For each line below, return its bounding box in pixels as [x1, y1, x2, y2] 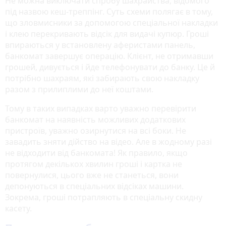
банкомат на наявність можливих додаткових [5, 114, 186, 125]
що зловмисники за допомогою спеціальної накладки [5, 17, 218, 28]
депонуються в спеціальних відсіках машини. [5, 180, 184, 192]
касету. [5, 202, 32, 214]
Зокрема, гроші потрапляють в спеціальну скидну [5, 191, 202, 203]
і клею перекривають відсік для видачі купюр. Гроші [5, 28, 209, 39]
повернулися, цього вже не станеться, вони [5, 169, 179, 181]
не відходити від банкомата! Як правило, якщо [5, 147, 188, 158]
